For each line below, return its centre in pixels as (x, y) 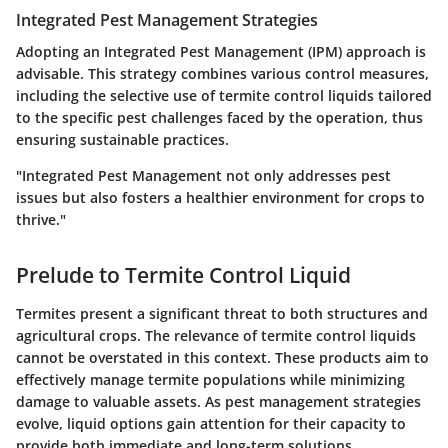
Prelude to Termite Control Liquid (183, 275)
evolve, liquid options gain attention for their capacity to (211, 423)
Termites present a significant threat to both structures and (222, 313)
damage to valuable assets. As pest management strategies (218, 401)
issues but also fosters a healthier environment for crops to (220, 198)
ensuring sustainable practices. (122, 140)
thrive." (41, 220)
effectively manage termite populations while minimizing (210, 379)
